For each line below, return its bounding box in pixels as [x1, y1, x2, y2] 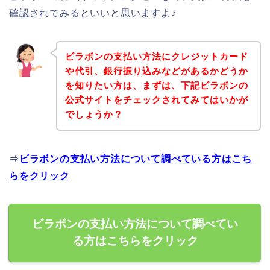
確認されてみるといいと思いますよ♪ [9, 7, 177, 18]
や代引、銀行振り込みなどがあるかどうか [64, 66, 248, 77]
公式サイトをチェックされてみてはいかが [64, 95, 248, 105]
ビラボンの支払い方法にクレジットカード [64, 51, 248, 62]
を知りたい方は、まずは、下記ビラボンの [64, 80, 248, 91]
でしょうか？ [64, 109, 123, 120]
